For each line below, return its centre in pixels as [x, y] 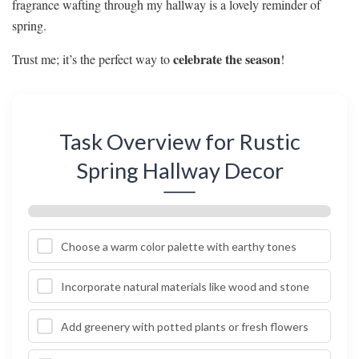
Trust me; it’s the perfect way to [93, 58]
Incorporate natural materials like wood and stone [185, 286]
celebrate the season [227, 58]
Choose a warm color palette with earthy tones [179, 246]
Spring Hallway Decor [179, 171]
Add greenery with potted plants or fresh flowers [185, 326]
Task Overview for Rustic [179, 142]
